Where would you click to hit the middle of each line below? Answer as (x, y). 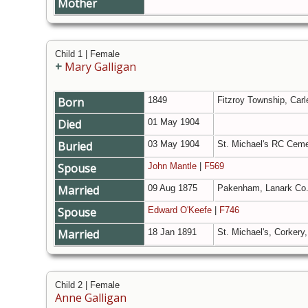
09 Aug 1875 (174, 188)
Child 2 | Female (87, 285)
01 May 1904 (175, 122)
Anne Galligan (91, 298)
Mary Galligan (100, 67)
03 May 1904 (175, 144)
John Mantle (172, 166)
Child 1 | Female (87, 54)
